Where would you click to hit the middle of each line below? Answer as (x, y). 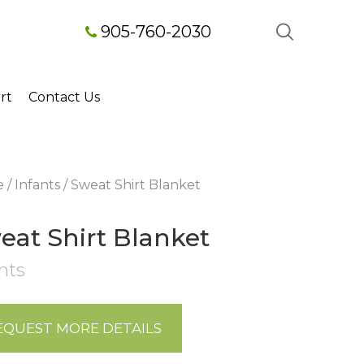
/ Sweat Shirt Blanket (130, 185)
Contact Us (64, 97)
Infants (37, 185)
